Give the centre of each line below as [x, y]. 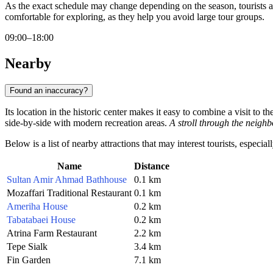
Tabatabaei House [41, 219]
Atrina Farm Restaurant [52, 233]
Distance [152, 166]
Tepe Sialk [27, 246]
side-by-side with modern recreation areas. [87, 122]
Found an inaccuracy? [49, 90]
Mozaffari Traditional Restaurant [69, 193]
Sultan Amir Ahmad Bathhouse [67, 179]
